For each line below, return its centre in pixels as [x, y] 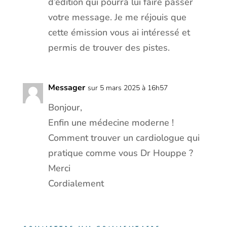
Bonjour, [65, 107]
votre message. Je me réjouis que [117, 17]
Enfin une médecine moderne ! [111, 122]
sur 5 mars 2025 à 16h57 [127, 88]
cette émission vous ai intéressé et [119, 32]
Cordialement [76, 183]
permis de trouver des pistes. [109, 47]
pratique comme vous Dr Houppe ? [120, 153]
